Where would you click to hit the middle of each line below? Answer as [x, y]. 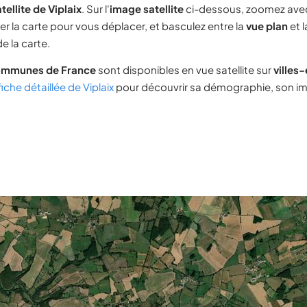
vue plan [267, 26]
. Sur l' [96, 9]
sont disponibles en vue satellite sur [185, 70]
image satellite [147, 9]
